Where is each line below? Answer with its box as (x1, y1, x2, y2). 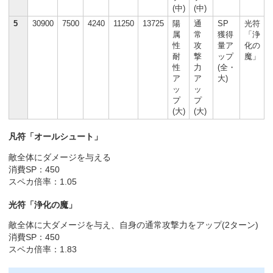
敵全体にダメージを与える (9, 152, 112, 162)
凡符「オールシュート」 (9, 132, 103, 142)
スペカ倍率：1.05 (9, 176, 77, 186)
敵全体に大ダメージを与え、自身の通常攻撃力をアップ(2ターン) (9, 220, 259, 230)
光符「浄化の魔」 (9, 199, 77, 210)
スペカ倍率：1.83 (9, 244, 77, 255)
